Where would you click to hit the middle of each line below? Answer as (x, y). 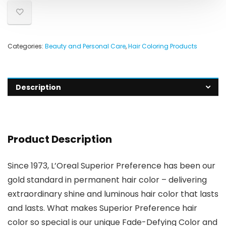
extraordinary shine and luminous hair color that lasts (113, 194)
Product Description (60, 139)
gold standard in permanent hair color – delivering (107, 180)
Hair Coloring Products (163, 46)
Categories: (26, 46)
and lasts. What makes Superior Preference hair (102, 208)
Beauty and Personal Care (85, 46)
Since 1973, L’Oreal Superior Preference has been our (111, 166)
